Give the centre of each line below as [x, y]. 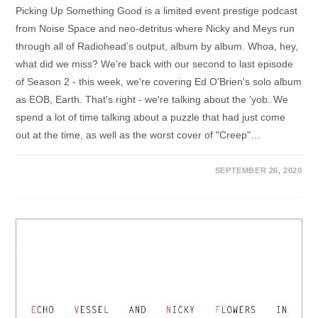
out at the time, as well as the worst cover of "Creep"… [138, 135]
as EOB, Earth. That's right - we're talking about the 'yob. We [152, 99]
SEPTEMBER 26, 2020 [258, 170]
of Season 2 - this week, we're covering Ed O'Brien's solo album [159, 81]
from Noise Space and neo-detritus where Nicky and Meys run [155, 28]
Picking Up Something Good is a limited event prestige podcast [157, 10]
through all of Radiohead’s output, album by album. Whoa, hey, [157, 46]
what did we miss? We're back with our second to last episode [155, 64]
